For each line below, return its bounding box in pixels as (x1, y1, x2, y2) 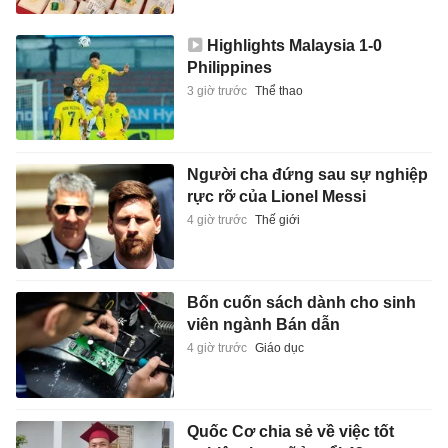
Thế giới (254, 212, 300, 227)
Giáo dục (254, 341, 304, 356)
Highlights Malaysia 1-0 (206, 37, 382, 55)
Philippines (186, 59, 272, 77)
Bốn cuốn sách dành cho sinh (186, 294, 416, 312)
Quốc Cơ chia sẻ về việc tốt (186, 422, 394, 440)
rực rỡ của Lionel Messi (186, 187, 366, 205)
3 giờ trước (186, 84, 247, 99)
